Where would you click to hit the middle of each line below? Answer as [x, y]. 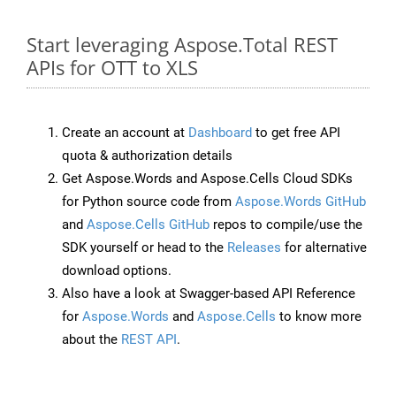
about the [91, 340]
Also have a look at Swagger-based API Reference [209, 294]
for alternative [324, 248]
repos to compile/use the [286, 225]
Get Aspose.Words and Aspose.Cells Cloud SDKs [207, 179]
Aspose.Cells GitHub [148, 225]
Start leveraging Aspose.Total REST [182, 45]
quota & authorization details [147, 156]
